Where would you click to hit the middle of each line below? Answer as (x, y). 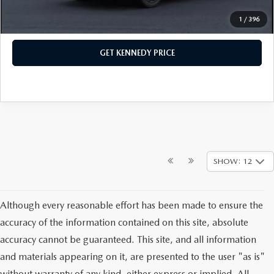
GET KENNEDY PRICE (137, 53)
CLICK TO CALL (137, 20)
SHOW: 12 (233, 161)
